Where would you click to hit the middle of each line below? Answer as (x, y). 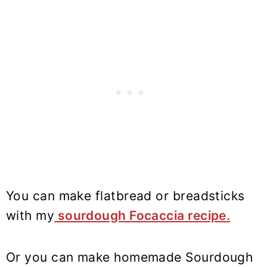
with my (30, 216)
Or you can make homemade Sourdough (130, 257)
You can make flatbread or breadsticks (125, 196)
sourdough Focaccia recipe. (142, 216)
